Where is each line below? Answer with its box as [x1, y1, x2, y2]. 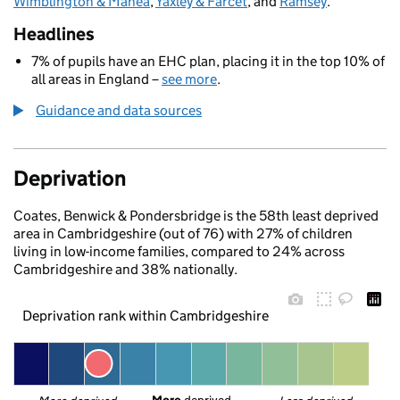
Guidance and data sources [36, 102, 202, 119]
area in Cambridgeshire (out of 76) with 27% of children [13, 225, 353, 242]
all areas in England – [31, 71, 162, 87]
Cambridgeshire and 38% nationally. [13, 261, 237, 278]
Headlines [13, 23, 95, 45]
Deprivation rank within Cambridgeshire [21, 306, 269, 324]
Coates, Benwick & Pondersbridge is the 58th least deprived [13, 207, 379, 224]
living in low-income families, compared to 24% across [13, 243, 345, 260]
